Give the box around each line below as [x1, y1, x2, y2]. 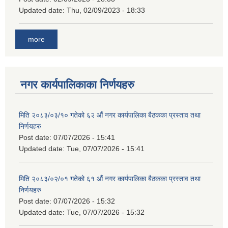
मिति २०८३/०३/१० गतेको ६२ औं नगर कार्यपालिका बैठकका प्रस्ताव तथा [19, 110, 201, 119]
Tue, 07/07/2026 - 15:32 [67, 208, 145, 216]
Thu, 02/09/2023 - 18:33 [67, 6, 145, 15]
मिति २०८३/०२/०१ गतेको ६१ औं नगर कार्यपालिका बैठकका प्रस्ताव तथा [19, 174, 201, 183]
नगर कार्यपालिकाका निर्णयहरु [20, 78, 134, 91]
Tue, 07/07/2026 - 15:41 [67, 144, 145, 153]
